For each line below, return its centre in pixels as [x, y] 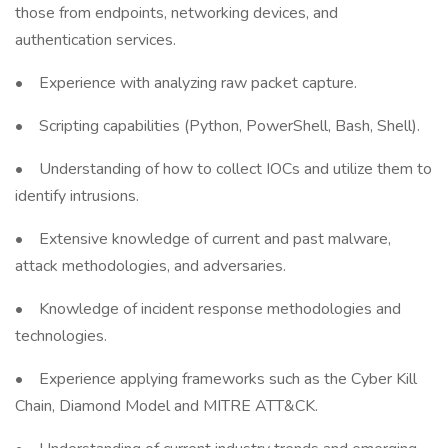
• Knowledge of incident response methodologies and [208, 309]
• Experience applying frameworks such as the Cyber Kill [216, 379]
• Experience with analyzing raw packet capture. [186, 83]
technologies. [61, 336]
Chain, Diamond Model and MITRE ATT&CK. [166, 406]
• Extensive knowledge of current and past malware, [203, 239]
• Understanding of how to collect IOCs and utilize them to [223, 169]
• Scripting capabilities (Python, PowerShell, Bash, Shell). [217, 126]
